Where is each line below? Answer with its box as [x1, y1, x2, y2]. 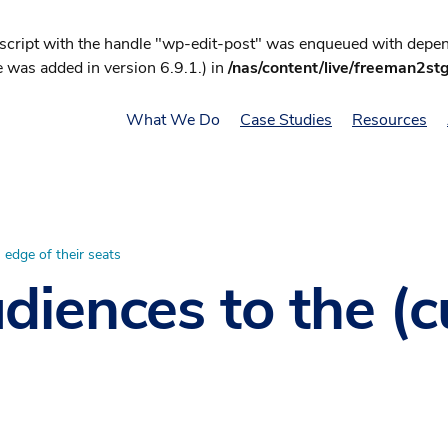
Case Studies [240, 109, 332, 131]
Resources [352, 109, 427, 131]
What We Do [126, 109, 220, 131]
